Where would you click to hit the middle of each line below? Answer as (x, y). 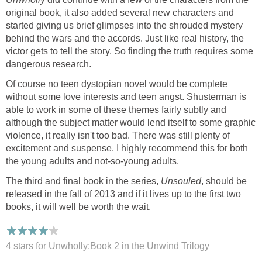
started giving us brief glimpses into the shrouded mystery (124, 26)
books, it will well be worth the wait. (78, 207)
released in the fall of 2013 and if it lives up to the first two (123, 194)
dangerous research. (49, 64)
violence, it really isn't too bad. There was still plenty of (118, 136)
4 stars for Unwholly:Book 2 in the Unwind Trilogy (108, 246)
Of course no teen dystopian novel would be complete (117, 84)
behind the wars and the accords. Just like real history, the (125, 39)
